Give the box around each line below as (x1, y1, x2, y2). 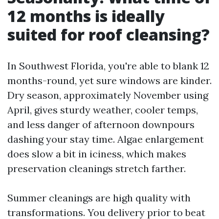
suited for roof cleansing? (7, 24, 210, 45)
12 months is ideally (7, 5, 165, 26)
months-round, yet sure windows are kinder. (7, 74, 212, 87)
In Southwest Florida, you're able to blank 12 (7, 60, 209, 72)
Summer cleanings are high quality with (7, 192, 191, 204)
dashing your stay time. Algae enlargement (7, 133, 204, 145)
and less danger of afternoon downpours (7, 118, 195, 131)
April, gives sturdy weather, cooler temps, (7, 104, 198, 116)
